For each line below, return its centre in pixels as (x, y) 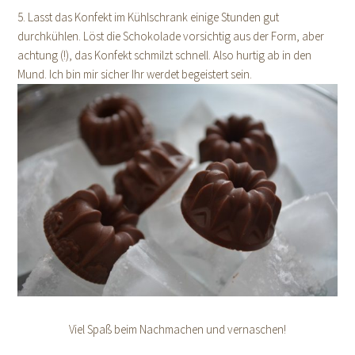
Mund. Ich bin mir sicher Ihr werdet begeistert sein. (135, 74)
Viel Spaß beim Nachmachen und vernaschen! (177, 330)
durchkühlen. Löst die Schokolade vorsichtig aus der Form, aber (171, 36)
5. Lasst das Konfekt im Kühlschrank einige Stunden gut (149, 17)
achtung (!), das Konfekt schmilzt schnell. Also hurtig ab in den (165, 55)
